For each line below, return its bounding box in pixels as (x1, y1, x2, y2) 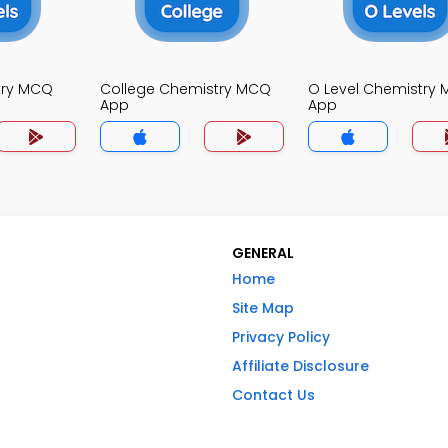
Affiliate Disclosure (232, 356, 369, 376)
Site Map (232, 298, 294, 318)
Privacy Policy (232, 327, 330, 347)
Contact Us (232, 385, 315, 405)
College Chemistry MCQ (100, 79, 271, 99)
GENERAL (232, 243, 294, 263)
